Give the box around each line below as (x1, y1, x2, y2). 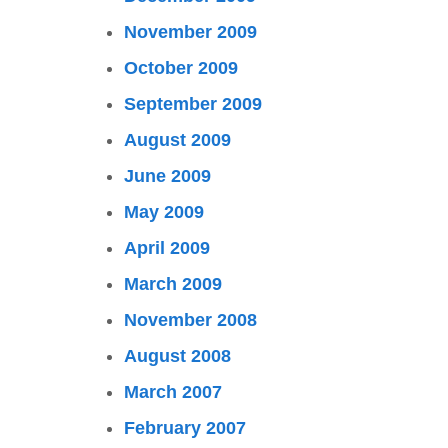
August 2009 (124, 130, 231, 150)
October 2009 (124, 58, 238, 78)
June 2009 (124, 166, 211, 186)
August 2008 (124, 346, 231, 366)
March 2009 (124, 274, 222, 294)
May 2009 (124, 202, 204, 222)
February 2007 (124, 418, 246, 438)
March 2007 (124, 382, 222, 402)
